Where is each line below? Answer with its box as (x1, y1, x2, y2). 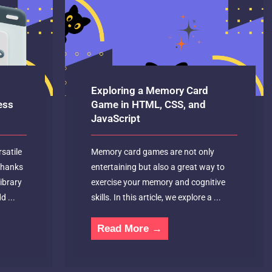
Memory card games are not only (91, 147, 215, 157)
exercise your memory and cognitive (91, 177, 226, 188)
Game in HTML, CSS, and (91, 98, 206, 111)
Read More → (97, 223, 163, 235)
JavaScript (91, 112, 141, 125)
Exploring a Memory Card (91, 84, 209, 97)
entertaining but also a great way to (91, 162, 225, 172)
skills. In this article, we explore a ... (91, 192, 222, 203)
